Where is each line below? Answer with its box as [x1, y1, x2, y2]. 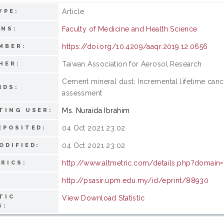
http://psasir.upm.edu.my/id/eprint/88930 [62, 176, 209, 184]
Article [62, 7, 84, 15]
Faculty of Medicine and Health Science [62, 24, 197, 33]
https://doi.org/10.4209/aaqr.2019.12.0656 [62, 42, 208, 50]
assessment [62, 88, 102, 97]
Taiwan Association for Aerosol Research [62, 59, 202, 68]
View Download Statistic [62, 193, 145, 202]
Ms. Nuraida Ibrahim [62, 106, 130, 114]
